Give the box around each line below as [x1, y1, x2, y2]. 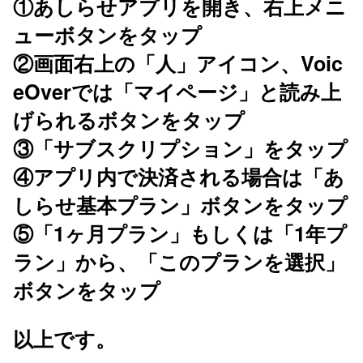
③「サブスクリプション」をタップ [13, 134, 348, 164]
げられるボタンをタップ [13, 105, 245, 135]
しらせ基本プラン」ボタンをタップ [13, 190, 348, 220]
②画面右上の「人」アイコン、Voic [13, 49, 343, 79]
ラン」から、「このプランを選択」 [13, 247, 345, 277]
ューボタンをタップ [13, 20, 202, 50]
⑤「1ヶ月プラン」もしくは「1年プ [13, 219, 347, 249]
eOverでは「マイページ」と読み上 [13, 77, 341, 107]
